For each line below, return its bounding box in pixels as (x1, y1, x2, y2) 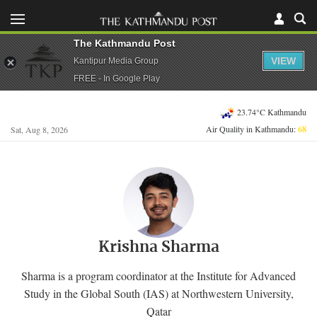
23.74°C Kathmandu (237, 105, 306, 117)
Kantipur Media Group (74, 55, 158, 66)
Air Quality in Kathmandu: (206, 123, 298, 134)
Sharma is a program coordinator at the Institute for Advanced (21, 267, 296, 283)
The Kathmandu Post (74, 37, 175, 49)
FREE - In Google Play (74, 73, 160, 83)
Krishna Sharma (98, 240, 219, 255)
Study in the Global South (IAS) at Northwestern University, (23, 285, 294, 301)
